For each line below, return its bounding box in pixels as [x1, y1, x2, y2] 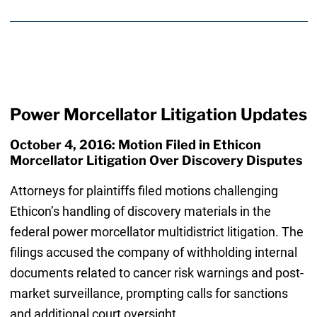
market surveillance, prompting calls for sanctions [9, 285, 288, 301]
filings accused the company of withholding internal [9, 244, 297, 260]
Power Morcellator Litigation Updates [10, 105, 307, 125]
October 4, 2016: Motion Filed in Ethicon [9, 137, 261, 153]
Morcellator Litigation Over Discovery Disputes [9, 153, 303, 168]
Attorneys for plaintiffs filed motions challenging [9, 183, 278, 198]
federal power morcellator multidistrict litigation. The [9, 224, 304, 239]
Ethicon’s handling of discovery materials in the [9, 203, 271, 219]
